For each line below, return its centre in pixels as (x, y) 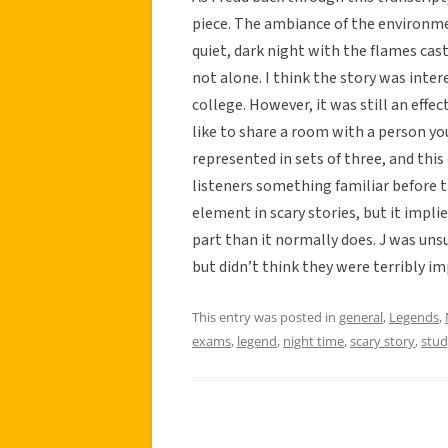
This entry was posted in (265, 316)
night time (313, 340)
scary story (382, 340)
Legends (414, 316)
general (361, 316)
